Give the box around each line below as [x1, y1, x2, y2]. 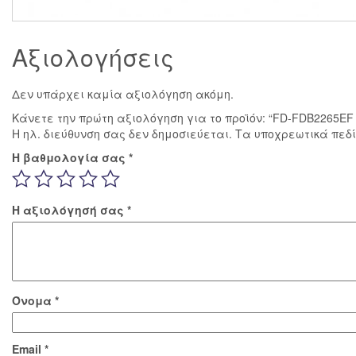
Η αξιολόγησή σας [12, 201, 127, 218]
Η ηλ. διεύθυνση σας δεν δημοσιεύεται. [12, 125, 232, 141]
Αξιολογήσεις [12, 39, 174, 74]
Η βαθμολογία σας [12, 149, 129, 165]
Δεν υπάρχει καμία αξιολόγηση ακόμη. [12, 85, 234, 102]
